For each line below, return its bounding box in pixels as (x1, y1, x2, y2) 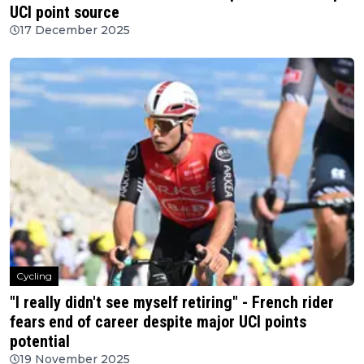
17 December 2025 (19, 22, 130, 37)
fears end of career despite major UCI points (10, 312, 306, 332)
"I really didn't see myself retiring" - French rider (10, 292, 334, 313)
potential (10, 331, 70, 352)
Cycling (16, 270, 52, 283)
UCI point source (10, 2, 119, 22)
